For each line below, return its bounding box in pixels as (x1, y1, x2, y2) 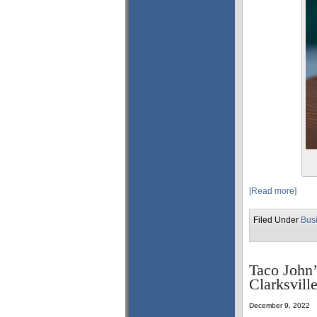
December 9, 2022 (249, 301, 310, 309)
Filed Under (253, 215, 301, 225)
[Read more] (249, 186, 296, 196)
